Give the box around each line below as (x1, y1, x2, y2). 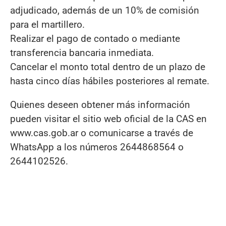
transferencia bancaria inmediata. (10, 46, 154, 59)
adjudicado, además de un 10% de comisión (10, 4, 199, 16)
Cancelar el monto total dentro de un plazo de (10, 61, 205, 73)
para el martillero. (10, 18, 85, 30)
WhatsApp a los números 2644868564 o (10, 141, 184, 153)
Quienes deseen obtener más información (10, 98, 190, 110)
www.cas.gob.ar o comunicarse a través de (10, 127, 193, 139)
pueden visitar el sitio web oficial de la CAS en (10, 112, 207, 125)
